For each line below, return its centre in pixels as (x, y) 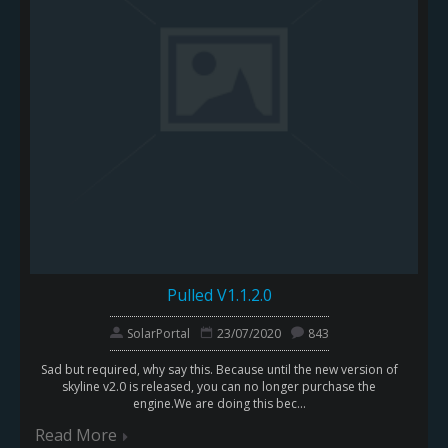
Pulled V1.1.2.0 (219, 295)
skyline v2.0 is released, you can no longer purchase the (219, 387)
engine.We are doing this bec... (219, 404)
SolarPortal (158, 334)
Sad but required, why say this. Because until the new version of (219, 370)
